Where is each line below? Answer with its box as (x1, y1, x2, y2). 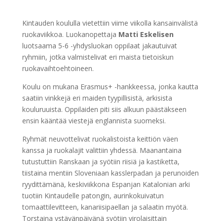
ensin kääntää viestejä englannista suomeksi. (22, 115, 166, 125)
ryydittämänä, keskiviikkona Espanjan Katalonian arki (22, 179, 190, 189)
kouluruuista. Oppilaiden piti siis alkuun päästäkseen (22, 104, 186, 114)
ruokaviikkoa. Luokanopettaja (22, 29, 118, 39)
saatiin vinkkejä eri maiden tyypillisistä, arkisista (22, 93, 172, 103)
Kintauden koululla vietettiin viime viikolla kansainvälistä (22, 18, 198, 28)
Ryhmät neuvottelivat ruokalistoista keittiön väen (22, 134, 178, 144)
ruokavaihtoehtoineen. (22, 63, 94, 73)
